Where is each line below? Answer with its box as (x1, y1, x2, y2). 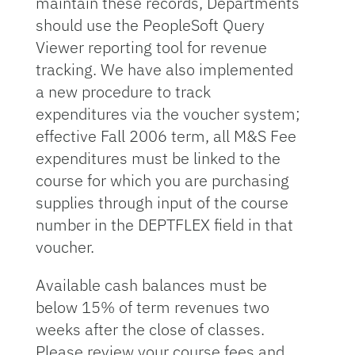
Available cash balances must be (35, 274, 267, 296)
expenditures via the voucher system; (35, 103, 300, 124)
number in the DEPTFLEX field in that (35, 214, 293, 235)
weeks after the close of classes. (35, 319, 265, 340)
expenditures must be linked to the (35, 147, 281, 169)
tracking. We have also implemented (35, 59, 293, 80)
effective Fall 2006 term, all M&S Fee (35, 125, 296, 147)
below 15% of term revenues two (35, 296, 269, 318)
